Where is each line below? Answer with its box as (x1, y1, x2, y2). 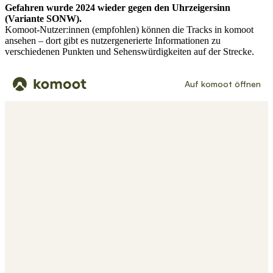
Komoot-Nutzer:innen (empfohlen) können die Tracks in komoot (5, 24, 253, 35)
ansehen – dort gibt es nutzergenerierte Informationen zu (5, 35, 221, 46)
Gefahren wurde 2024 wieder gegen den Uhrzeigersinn (5, 2, 230, 13)
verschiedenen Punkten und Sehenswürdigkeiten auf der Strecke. (5, 46, 254, 57)
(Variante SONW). (5, 13, 82, 24)
